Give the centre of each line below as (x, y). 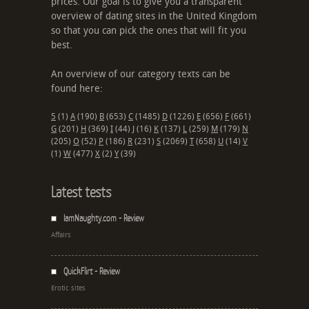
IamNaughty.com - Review (104, 218)
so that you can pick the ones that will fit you (149, 31)
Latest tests (81, 192)
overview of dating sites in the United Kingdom (154, 17)
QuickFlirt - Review (92, 271)
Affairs (61, 236)
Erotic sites (68, 289)
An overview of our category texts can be (141, 74)
